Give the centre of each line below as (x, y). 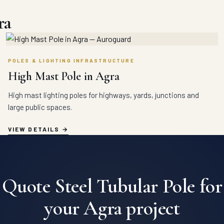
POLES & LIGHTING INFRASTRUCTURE (71, 61)
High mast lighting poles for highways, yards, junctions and (103, 95)
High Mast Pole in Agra (63, 76)
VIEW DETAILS (34, 129)
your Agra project (112, 208)
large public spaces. (40, 107)
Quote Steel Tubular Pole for (112, 186)
